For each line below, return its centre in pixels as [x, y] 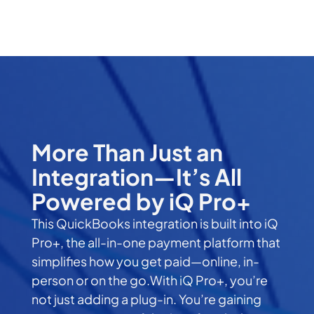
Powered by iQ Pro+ [142, 202]
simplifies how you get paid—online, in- [146, 261]
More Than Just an [128, 152]
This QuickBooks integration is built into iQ [155, 224]
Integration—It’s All [137, 177]
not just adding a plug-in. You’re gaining [147, 299]
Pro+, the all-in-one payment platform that [156, 243]
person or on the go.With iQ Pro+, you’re [150, 280]
